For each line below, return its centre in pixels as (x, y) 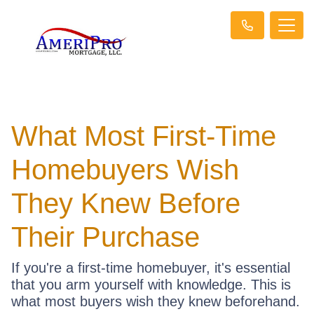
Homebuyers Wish (125, 169)
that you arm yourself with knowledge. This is (151, 284)
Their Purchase (105, 237)
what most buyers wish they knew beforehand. (156, 301)
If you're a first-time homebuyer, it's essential (151, 267)
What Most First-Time (144, 136)
